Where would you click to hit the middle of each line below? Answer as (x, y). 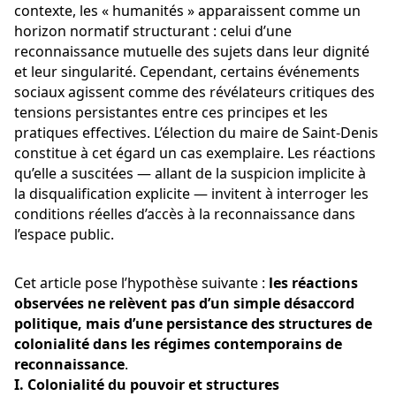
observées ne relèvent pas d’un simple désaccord (186, 304)
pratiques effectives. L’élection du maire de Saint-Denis (198, 133)
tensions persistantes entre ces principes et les (173, 113)
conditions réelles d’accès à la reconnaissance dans (187, 214)
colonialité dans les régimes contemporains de (180, 344)
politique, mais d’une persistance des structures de (195, 324)
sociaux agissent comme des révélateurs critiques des (196, 92)
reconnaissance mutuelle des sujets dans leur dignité (194, 52)
